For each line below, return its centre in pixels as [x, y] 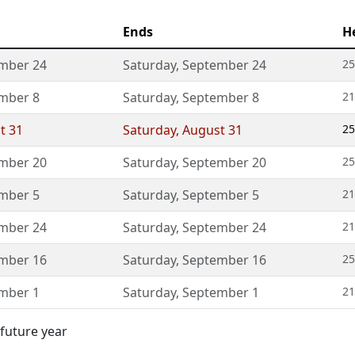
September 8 [221, 97]
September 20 [224, 162]
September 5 [221, 195]
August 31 [212, 130]
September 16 [224, 260]
